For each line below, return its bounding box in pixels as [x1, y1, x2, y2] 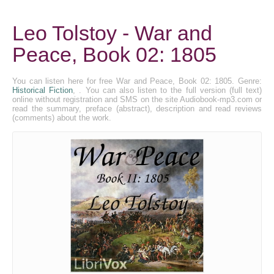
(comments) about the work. [12, 113, 111, 122]
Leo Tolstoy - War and [12, 21, 212, 45]
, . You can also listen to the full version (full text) [73, 86, 262, 95]
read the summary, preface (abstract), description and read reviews [12, 104, 262, 113]
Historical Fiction [12, 86, 73, 95]
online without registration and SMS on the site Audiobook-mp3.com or [12, 95, 262, 104]
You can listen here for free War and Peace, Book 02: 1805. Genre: [12, 76, 262, 86]
